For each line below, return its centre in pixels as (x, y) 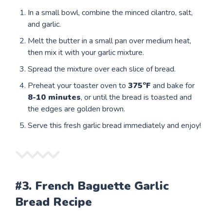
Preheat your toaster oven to (78, 85)
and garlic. (45, 24)
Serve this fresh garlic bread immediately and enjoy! (115, 125)
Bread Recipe (54, 202)
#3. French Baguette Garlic (92, 186)
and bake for (173, 85)
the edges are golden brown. (77, 109)
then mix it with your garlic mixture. (86, 52)
